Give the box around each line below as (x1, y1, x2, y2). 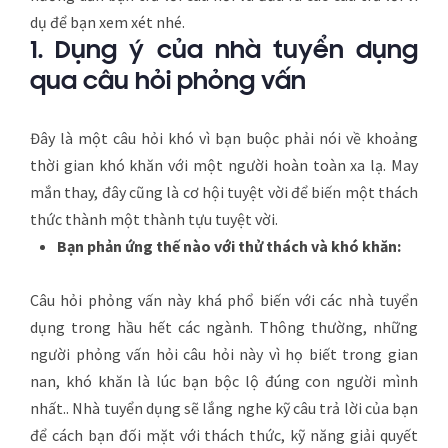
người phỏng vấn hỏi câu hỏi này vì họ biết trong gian (30, 343, 418, 364)
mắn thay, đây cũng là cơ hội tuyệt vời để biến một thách (30, 181, 418, 202)
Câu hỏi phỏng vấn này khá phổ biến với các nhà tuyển (30, 289, 418, 310)
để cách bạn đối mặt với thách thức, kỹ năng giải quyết (30, 424, 418, 445)
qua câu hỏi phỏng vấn (30, 68, 312, 96)
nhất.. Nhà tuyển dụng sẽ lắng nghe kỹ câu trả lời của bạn (30, 397, 418, 418)
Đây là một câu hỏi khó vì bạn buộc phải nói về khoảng (30, 127, 418, 148)
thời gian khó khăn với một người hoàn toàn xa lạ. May (30, 154, 418, 175)
